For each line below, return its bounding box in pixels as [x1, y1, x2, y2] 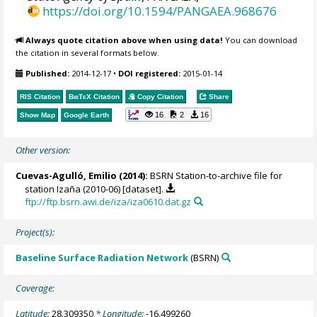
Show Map [20, 111, 56, 120]
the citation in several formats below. [16, 47, 160, 59]
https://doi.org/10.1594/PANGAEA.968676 [42, 2, 277, 19]
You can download [223, 35, 298, 46]
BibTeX [69, 93, 92, 101]
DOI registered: [118, 67, 181, 79]
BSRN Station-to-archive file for [148, 168, 283, 182]
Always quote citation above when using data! [25, 35, 224, 46]
